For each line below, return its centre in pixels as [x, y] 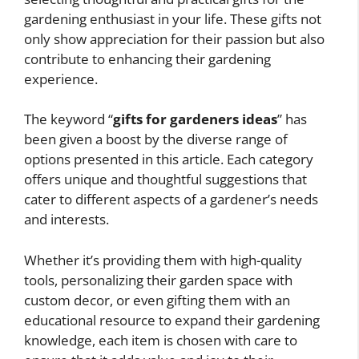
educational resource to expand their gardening [172, 320]
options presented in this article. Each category [169, 159]
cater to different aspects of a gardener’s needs [171, 200]
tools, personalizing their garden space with [158, 280]
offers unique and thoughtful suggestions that [165, 179]
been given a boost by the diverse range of [156, 139]
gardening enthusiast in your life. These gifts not [173, 18]
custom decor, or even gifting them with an [157, 300]
